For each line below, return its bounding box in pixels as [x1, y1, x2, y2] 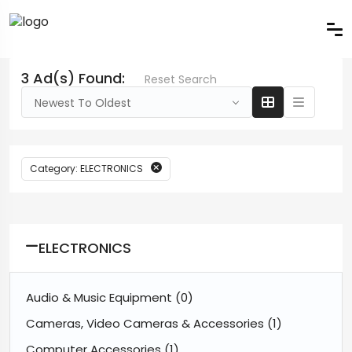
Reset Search [145, 71, 217, 87]
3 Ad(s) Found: [21, 68, 125, 88]
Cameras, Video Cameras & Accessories [26, 315, 267, 332]
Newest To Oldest [35, 95, 131, 111]
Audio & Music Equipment [26, 289, 175, 306]
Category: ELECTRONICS [30, 162, 143, 175]
